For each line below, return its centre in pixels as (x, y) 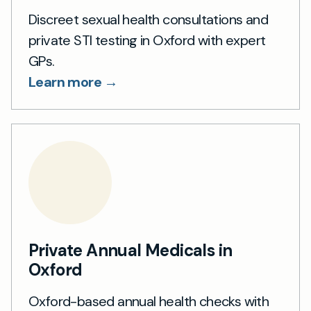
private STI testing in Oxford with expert (147, 40)
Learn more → (73, 82)
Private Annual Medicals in (131, 250)
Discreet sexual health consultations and (148, 19)
